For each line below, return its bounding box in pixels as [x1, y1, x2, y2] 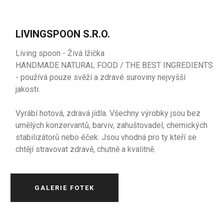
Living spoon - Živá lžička [15, 48, 109, 58]
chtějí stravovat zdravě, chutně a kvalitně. [15, 144, 156, 154]
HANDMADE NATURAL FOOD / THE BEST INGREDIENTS [15, 60, 213, 70]
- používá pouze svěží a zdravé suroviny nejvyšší [15, 72, 186, 82]
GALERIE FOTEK [34, 184, 95, 191]
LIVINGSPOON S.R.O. [15, 28, 110, 40]
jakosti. [15, 84, 42, 94]
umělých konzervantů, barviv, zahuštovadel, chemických [15, 120, 208, 130]
